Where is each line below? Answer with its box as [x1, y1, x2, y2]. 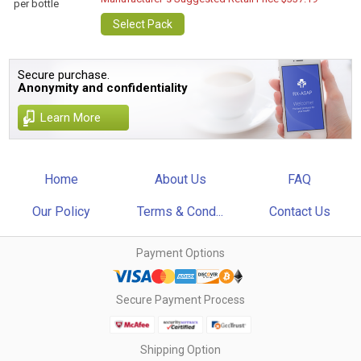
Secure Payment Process [116, 293, 245, 306]
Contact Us [268, 204, 330, 219]
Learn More [40, 110, 102, 125]
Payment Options [136, 247, 225, 259]
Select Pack [113, 18, 173, 31]
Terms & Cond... [137, 204, 224, 219]
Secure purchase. [18, 68, 110, 82]
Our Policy [32, 204, 91, 219]
